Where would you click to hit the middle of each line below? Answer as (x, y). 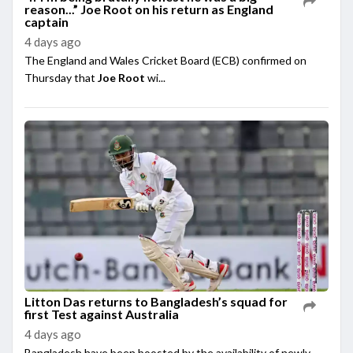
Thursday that (61, 77)
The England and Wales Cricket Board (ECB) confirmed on (165, 60)
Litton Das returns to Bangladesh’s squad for (156, 302)
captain (46, 21)
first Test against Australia (102, 314)
